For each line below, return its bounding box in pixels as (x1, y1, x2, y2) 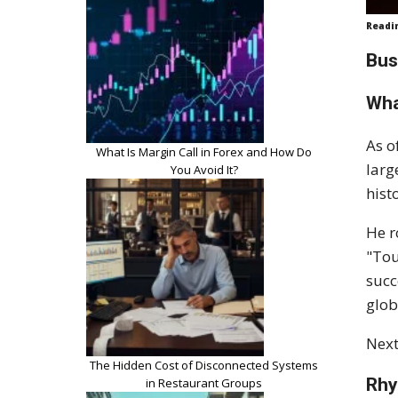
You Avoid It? (170, 161, 238, 178)
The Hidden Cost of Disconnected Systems (90, 356, 318, 373)
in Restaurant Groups (146, 374, 262, 391)
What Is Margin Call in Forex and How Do (96, 143, 312, 160)
